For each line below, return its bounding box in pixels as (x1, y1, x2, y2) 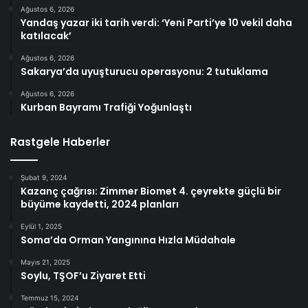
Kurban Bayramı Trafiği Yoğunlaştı (21, 100, 192, 115)
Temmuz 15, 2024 (21, 294, 78, 302)
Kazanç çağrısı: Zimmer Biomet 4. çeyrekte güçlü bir (21, 184, 281, 199)
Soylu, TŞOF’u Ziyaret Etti (21, 269, 146, 283)
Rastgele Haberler (10, 135, 110, 150)
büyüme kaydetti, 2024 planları (21, 197, 179, 212)
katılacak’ (21, 29, 71, 43)
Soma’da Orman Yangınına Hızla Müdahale (21, 233, 236, 247)
